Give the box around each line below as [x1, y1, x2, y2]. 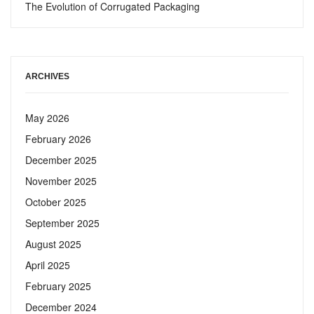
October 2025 [25, 195, 86, 210]
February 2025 [25, 279, 91, 294]
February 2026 [25, 132, 91, 146]
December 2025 [25, 153, 97, 168]
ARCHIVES [25, 71, 69, 82]
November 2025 [25, 174, 97, 189]
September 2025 [25, 216, 100, 231]
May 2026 [25, 111, 69, 125]
